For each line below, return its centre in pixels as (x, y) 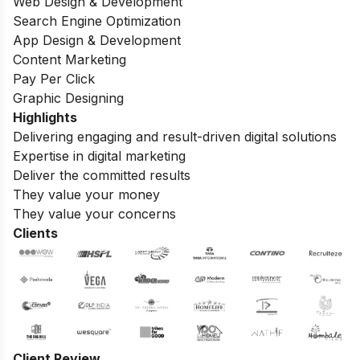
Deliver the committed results (102, 175)
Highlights (45, 117)
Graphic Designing (70, 98)
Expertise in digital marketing (99, 156)
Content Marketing (70, 59)
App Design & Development (97, 40)
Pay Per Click (54, 79)
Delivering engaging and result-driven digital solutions (175, 137)
